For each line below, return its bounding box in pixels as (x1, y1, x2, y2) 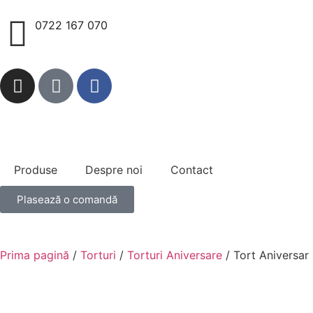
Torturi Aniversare (127, 248, 222, 262)
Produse (14, 163, 57, 177)
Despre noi (85, 163, 143, 177)
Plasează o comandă (17, 193, 117, 206)
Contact (170, 163, 213, 177)
